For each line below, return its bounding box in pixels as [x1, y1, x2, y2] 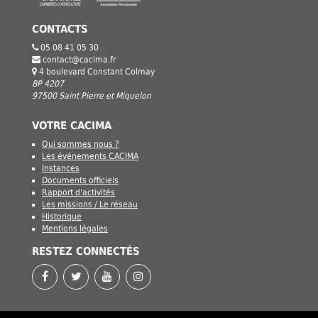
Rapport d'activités [42, 187, 115, 197]
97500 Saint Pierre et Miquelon [32, 90, 151, 101]
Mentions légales [42, 223, 108, 234]
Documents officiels [42, 175, 119, 185]
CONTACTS [32, 22, 88, 35]
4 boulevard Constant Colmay [39, 66, 155, 77]
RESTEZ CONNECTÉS [32, 244, 140, 258]
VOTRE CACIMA [32, 119, 111, 132]
